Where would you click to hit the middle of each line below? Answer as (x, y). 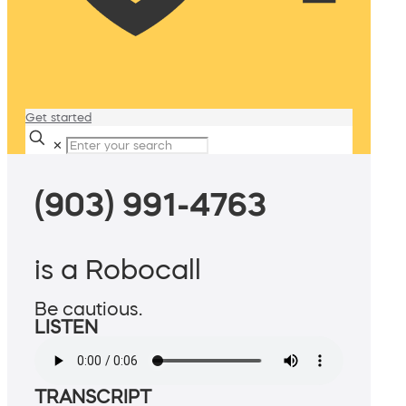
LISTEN (66, 328)
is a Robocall (118, 270)
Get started (58, 117)
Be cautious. (88, 309)
